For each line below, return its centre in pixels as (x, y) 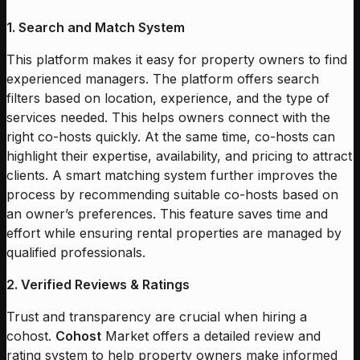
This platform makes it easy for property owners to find (177, 59)
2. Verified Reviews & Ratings (98, 284)
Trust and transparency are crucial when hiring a (157, 316)
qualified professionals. (76, 252)
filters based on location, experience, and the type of (168, 98)
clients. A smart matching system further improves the (172, 175)
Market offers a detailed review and (211, 335)
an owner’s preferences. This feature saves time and (167, 213)
